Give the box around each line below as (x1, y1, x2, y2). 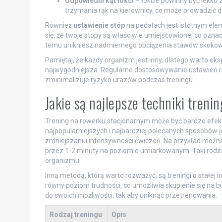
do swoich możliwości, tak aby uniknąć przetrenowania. (45, 191, 217, 199)
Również (45, 21, 73, 29)
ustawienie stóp (73, 21, 125, 29)
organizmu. (45, 156, 81, 165)
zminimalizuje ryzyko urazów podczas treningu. (45, 75, 194, 84)
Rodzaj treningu (49, 210, 102, 219)
